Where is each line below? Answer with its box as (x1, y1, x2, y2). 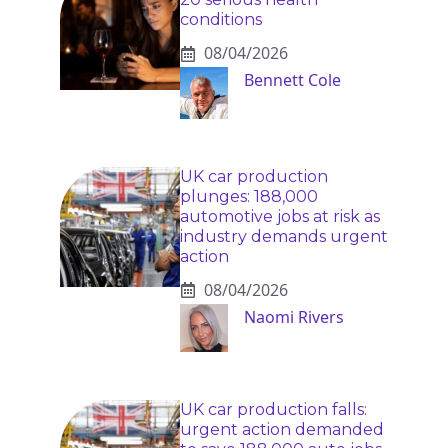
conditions (180, 10, 262, 30)
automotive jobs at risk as (180, 206, 380, 226)
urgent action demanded (180, 419, 384, 439)
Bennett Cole (244, 69, 341, 92)
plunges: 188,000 (180, 186, 318, 206)
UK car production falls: (180, 399, 367, 419)
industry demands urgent (180, 226, 388, 246)
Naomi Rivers (244, 305, 344, 328)
